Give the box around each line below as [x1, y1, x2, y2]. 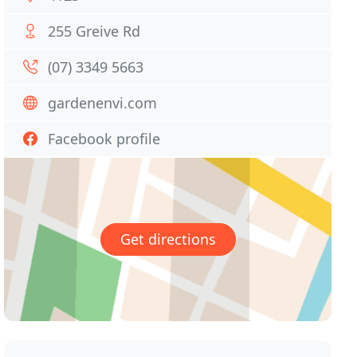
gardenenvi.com [48, 93, 158, 112]
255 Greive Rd [48, 22, 141, 41]
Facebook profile [48, 129, 161, 148]
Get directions [120, 229, 216, 249]
